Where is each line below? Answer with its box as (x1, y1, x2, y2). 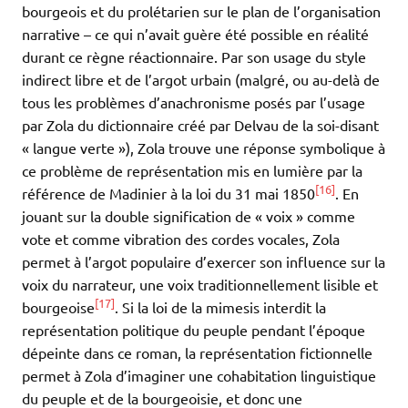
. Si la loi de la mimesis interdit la (115, 298, 326, 317)
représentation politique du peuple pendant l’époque (22, 321, 365, 340)
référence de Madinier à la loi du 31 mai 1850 (22, 184, 315, 203)
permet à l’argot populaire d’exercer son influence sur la (22, 252, 385, 271)
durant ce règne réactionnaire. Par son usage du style (22, 47, 366, 66)
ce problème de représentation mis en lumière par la (22, 161, 362, 180)
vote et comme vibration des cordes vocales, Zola (22, 229, 340, 249)
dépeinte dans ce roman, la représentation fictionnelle (22, 343, 372, 362)
